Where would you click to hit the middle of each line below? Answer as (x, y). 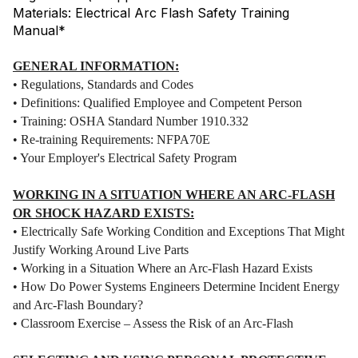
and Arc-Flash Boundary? (78, 305)
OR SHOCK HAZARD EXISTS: (103, 213)
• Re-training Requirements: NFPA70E (111, 140)
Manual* (39, 31)
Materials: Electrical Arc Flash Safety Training (151, 13)
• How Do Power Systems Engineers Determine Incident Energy (176, 287)
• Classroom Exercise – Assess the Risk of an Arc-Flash (153, 324)
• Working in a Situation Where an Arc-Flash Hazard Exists (163, 268)
